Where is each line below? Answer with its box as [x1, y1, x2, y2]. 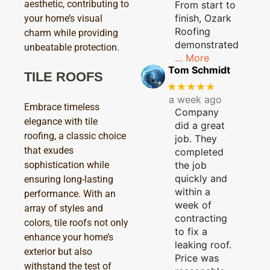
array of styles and [24, 202, 103, 214]
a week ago [168, 93, 222, 105]
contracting [175, 212, 227, 224]
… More [175, 52, 209, 64]
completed [175, 145, 224, 158]
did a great [175, 119, 225, 131]
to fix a [175, 225, 207, 237]
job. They [175, 132, 217, 145]
